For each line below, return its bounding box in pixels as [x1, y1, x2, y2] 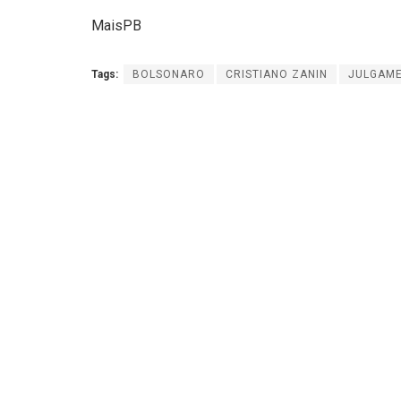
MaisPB [91, 16, 141, 34]
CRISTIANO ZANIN [226, 67, 328, 81]
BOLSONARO [132, 67, 205, 81]
